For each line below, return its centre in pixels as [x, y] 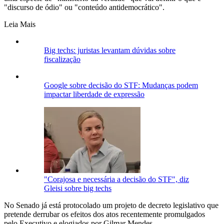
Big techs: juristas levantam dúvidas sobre [110, 50]
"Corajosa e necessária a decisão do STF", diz [116, 179]
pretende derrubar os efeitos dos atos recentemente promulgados [104, 214]
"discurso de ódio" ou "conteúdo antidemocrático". [84, 7]
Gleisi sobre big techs [78, 188]
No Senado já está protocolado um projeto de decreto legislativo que [111, 205]
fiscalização [62, 59]
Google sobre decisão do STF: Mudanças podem [121, 85]
